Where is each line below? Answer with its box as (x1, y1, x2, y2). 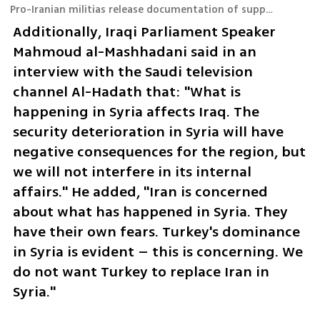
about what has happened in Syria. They (12, 201, 288, 223)
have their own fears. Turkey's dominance (12, 221, 300, 243)
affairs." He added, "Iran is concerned (12, 181, 268, 203)
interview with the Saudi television (12, 61, 253, 83)
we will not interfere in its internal (12, 161, 251, 183)
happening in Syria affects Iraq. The (12, 101, 259, 123)
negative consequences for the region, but (12, 141, 306, 163)
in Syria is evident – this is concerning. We (12, 241, 303, 263)
